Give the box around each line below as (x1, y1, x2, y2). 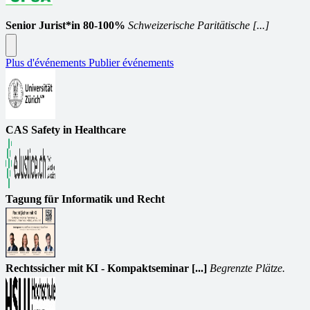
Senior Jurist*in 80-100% (6, 19, 125, 32)
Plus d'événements (6, 57, 89, 69)
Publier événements (89, 57, 174, 69)
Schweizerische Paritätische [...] (128, 19, 269, 32)
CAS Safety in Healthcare (6, 124, 126, 136)
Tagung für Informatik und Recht (6, 193, 165, 206)
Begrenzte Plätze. (210, 262, 285, 275)
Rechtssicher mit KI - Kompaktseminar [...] (6, 262, 207, 275)
